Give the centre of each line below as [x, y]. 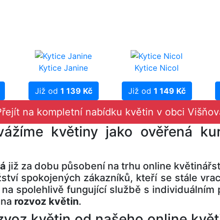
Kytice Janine [63, 68]
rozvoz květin [46, 201]
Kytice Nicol [157, 68]
